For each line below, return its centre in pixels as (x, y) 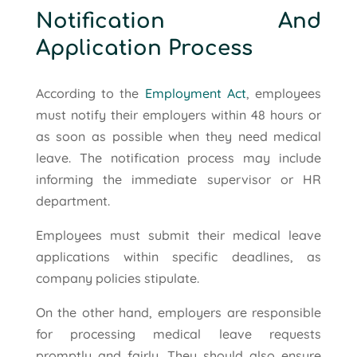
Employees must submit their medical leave (178, 235)
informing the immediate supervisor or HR (178, 180)
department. (73, 201)
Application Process (144, 49)
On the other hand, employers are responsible (178, 313)
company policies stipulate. (117, 279)
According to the (90, 94)
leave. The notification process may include (178, 158)
